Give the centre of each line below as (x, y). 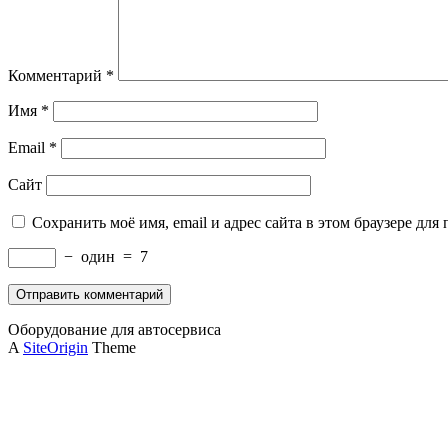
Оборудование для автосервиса (114, 330)
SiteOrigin (55, 348)
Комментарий (57, 76)
